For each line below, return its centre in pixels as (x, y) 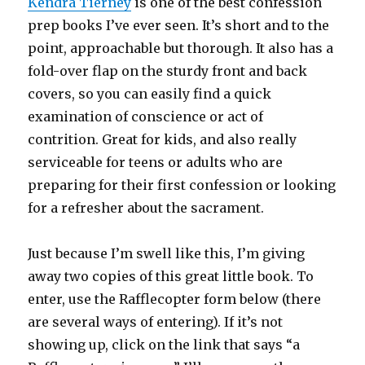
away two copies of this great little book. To (171, 277)
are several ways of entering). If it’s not (156, 322)
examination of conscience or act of (146, 117)
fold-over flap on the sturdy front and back (168, 71)
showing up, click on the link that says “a (164, 345)
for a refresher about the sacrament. (146, 208)
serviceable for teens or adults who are (156, 163)
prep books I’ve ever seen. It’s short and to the (179, 26)
